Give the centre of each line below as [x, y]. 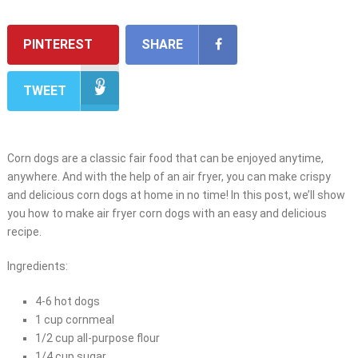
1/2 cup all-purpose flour [97, 338]
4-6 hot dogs [67, 302]
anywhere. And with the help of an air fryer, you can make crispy [169, 177]
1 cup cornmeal [74, 320]
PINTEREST [58, 45]
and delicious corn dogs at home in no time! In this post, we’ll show [176, 195]
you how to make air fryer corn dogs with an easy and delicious [167, 214]
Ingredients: [37, 267]
